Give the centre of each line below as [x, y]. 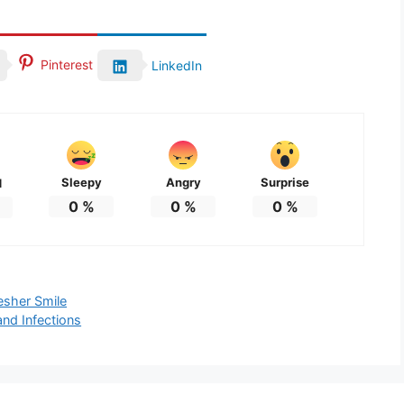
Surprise [285, 183]
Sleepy [81, 183]
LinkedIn [177, 66]
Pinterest [67, 65]
